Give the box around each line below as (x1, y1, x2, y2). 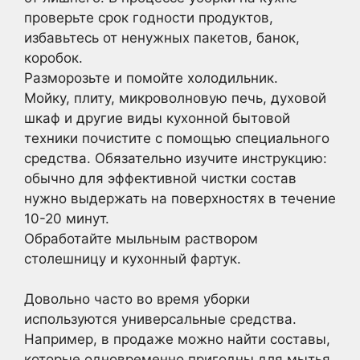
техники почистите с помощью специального (24, 129, 329, 146)
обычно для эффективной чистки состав (24, 170, 297, 186)
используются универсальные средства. (24, 311, 297, 327)
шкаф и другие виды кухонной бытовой (24, 109, 290, 126)
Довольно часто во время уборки (24, 291, 250, 307)
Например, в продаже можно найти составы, (24, 331, 330, 347)
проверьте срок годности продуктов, (24, 9, 273, 26)
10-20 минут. (24, 210, 109, 227)
